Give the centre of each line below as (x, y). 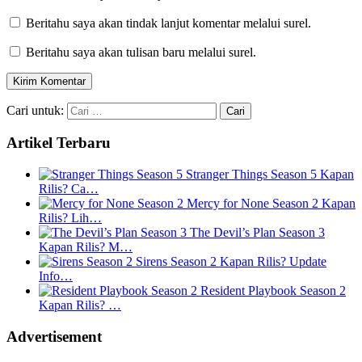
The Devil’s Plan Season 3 (257, 232)
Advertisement (54, 336)
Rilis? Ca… (69, 189)
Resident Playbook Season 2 (273, 290)
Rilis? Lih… (70, 218)
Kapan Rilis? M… (86, 247)
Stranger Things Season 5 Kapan (270, 174)
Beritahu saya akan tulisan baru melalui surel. (141, 52)
